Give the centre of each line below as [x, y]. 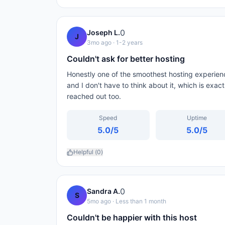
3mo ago [99, 42]
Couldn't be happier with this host [132, 217]
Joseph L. [103, 32]
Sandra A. [103, 191]
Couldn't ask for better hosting [126, 59]
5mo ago [99, 201]
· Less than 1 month [139, 201]
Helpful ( [85, 152]
